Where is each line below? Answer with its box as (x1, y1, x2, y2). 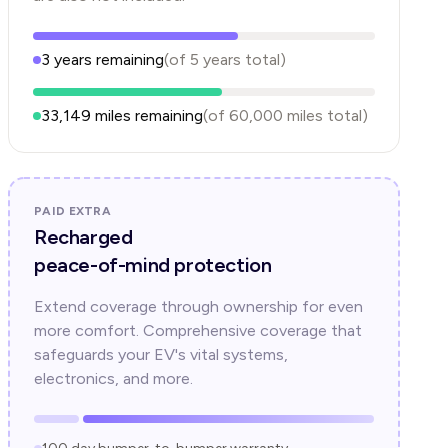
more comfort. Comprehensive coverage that (34, 321, 362, 340)
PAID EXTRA (34, 204, 111, 218)
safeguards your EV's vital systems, (34, 345, 288, 364)
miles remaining (91, 106, 203, 125)
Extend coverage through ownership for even (34, 297, 363, 316)
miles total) (283, 106, 368, 125)
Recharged (34, 225, 133, 249)
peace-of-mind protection (34, 253, 272, 277)
